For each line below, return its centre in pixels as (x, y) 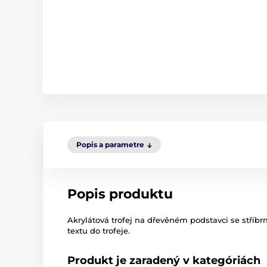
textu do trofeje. (99, 231)
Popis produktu (120, 194)
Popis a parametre (110, 145)
